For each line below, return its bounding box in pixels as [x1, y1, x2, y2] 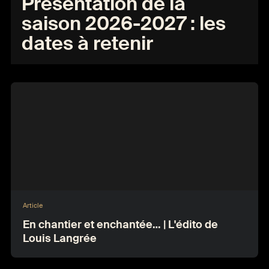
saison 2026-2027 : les [22, 11, 226, 36]
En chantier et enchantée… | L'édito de [23, 217, 218, 232]
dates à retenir [22, 31, 153, 56]
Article [23, 201, 43, 210]
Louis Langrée [23, 231, 97, 246]
